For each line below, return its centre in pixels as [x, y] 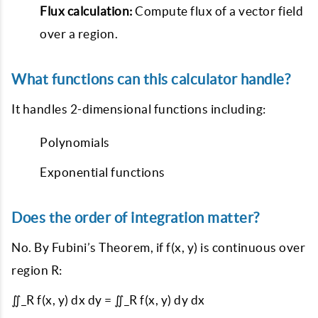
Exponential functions [103, 172]
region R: [37, 270]
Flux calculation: [86, 11]
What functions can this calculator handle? [151, 79]
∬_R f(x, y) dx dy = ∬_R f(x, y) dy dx [108, 300]
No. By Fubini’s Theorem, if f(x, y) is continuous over [158, 247]
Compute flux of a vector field [218, 11]
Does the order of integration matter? [136, 218]
